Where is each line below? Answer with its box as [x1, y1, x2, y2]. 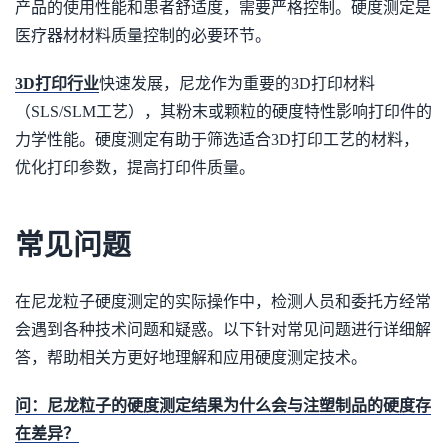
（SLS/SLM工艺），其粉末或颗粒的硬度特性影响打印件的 [15, 103, 432, 120]
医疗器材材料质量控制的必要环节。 [15, 27, 271, 44]
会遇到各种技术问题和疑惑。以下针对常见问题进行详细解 [15, 321, 431, 338]
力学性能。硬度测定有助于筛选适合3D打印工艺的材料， [15, 131, 419, 148]
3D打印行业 [15, 75, 99, 92]
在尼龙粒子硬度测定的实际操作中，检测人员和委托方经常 [15, 293, 431, 310]
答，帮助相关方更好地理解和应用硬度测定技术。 [15, 349, 367, 366]
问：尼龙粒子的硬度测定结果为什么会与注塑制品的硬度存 [15, 397, 431, 414]
